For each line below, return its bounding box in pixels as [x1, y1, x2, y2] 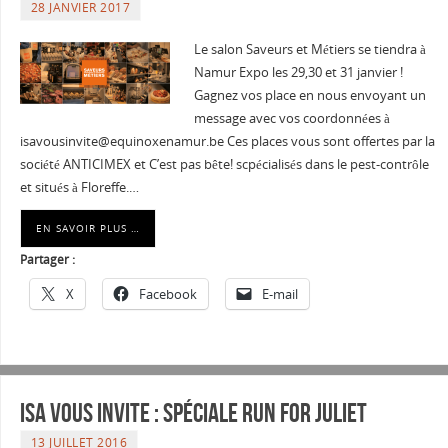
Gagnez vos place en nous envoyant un [193, 86, 426, 104]
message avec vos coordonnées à [193, 109, 390, 127]
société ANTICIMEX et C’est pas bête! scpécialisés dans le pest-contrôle [19, 155, 429, 173]
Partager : [19, 250, 75, 268]
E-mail [261, 284, 298, 303]
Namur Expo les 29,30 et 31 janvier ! [193, 63, 403, 81]
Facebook [138, 284, 197, 303]
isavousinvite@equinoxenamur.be [19, 132, 224, 150]
